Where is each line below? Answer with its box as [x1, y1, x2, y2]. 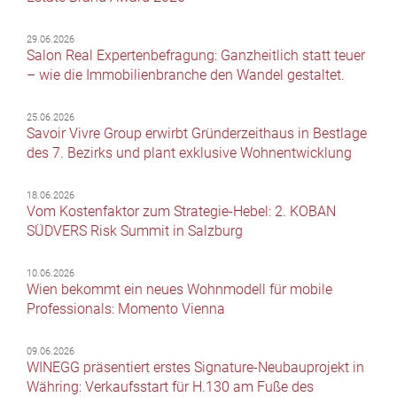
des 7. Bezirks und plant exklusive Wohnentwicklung [27, 144, 352, 161]
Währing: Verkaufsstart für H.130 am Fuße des [27, 378, 314, 395]
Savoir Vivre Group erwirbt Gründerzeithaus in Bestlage [27, 124, 367, 142]
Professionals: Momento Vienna [27, 300, 225, 317]
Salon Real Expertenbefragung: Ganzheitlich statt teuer [27, 46, 365, 64]
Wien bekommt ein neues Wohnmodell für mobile [27, 280, 332, 298]
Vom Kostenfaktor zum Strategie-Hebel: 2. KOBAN [27, 202, 336, 220]
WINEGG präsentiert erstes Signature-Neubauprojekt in [27, 358, 364, 376]
